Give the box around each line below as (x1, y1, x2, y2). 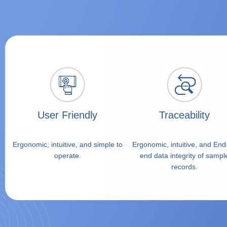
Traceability (159, 109, 210, 121)
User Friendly (37, 109, 97, 121)
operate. (54, 152, 81, 160)
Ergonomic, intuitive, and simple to (12, 140, 123, 148)
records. (171, 163, 198, 171)
